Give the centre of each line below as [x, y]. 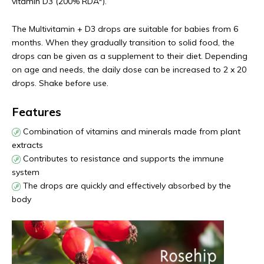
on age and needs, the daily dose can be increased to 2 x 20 [129, 70]
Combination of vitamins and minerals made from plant [131, 131]
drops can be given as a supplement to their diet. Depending [130, 56]
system [26, 172]
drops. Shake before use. [60, 83]
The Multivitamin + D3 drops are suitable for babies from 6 [125, 29]
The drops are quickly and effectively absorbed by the [126, 186]
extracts [27, 145]
